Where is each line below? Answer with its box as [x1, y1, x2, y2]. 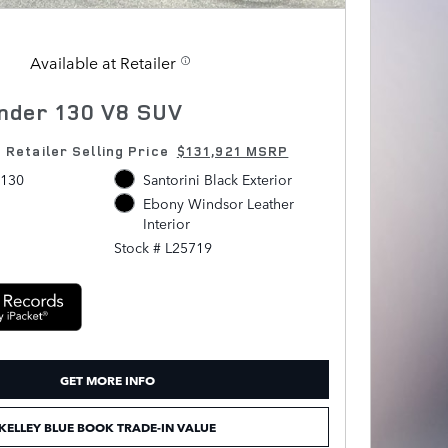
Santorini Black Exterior [142, 168, 292, 189]
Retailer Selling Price [6, 141, 169, 160]
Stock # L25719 [114, 237, 213, 258]
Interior [142, 213, 190, 234]
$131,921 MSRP [176, 141, 289, 160]
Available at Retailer [30, 50, 176, 73]
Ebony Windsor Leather [142, 193, 294, 214]
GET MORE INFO [59, 369, 155, 389]
